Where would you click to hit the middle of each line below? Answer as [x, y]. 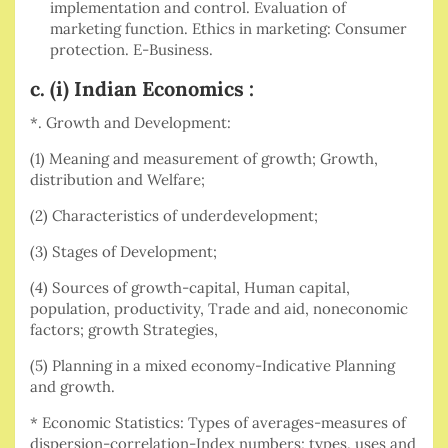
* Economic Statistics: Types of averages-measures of [218, 423]
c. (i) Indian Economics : [142, 89]
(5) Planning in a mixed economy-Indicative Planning [212, 366]
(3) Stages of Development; [123, 252]
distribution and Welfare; [117, 180]
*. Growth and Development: [130, 123]
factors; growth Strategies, [124, 330]
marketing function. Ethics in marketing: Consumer [228, 29]
